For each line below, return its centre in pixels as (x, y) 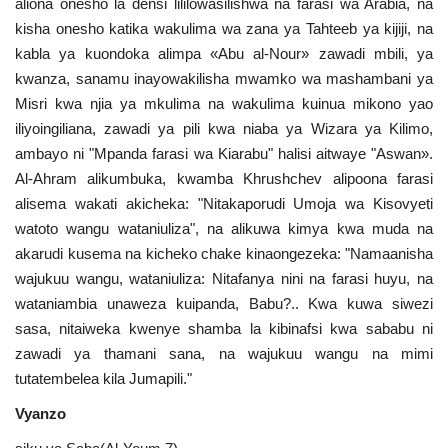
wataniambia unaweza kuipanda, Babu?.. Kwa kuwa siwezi (224, 303)
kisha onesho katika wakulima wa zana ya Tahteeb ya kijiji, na (224, 28)
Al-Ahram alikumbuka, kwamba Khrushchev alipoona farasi (224, 178)
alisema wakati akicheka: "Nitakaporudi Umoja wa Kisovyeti (224, 203)
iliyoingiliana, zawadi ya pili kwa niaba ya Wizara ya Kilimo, (224, 128)
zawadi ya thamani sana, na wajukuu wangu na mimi (224, 353)
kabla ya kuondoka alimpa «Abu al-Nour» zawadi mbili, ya (224, 53)
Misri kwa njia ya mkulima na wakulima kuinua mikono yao (224, 103)
